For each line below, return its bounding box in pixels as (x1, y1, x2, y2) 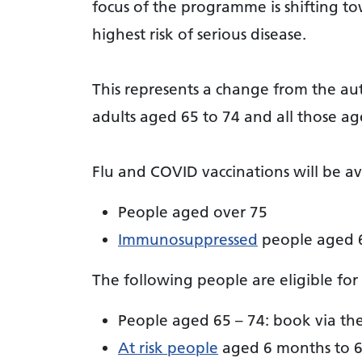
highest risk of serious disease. (92, 23, 310, 44)
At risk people (118, 337, 218, 357)
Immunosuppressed (118, 229, 258, 249)
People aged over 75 (118, 201, 267, 221)
